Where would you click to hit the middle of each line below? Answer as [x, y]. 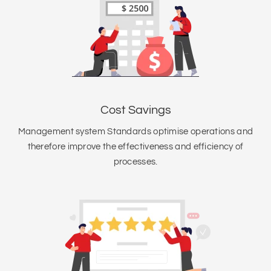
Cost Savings [135, 110]
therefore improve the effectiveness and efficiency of [135, 147]
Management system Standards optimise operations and [135, 132]
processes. [135, 162]
